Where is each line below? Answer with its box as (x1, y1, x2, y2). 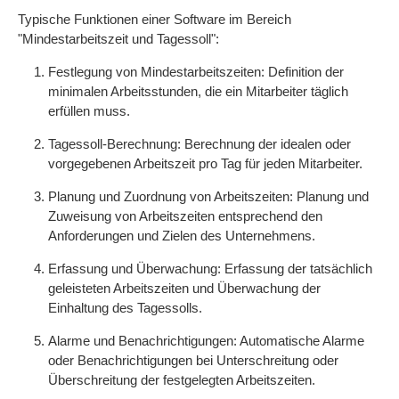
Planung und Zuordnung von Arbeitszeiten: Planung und (48, 189, 369, 204)
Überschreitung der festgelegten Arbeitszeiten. (48, 372, 315, 387)
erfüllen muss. (48, 103, 130, 118)
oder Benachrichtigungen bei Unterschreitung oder (48, 353, 338, 368)
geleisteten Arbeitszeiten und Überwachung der (48, 281, 321, 296)
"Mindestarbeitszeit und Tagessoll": (18, 31, 219, 46)
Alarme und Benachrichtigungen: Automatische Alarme (48, 333, 364, 348)
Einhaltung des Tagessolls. (48, 300, 202, 315)
